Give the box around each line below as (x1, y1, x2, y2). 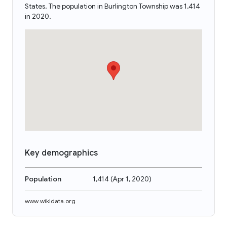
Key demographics (25, 148, 98, 158)
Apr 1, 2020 (112, 174, 149, 183)
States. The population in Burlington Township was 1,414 (25, 2, 200, 11)
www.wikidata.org (25, 197, 75, 205)
